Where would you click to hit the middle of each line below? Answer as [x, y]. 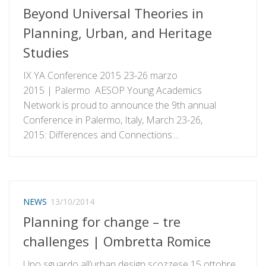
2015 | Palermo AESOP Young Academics [113, 91]
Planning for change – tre [102, 221]
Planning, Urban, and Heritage [118, 33]
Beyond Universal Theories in [113, 13]
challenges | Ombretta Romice [117, 241]
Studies [46, 53]
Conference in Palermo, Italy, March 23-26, [113, 120]
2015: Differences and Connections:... [101, 135]
